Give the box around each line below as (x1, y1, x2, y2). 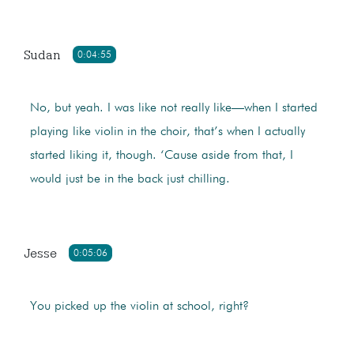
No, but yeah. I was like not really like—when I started (29, 102, 318, 115)
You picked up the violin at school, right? (29, 300, 249, 314)
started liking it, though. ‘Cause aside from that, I (29, 149, 293, 163)
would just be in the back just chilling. (29, 173, 230, 186)
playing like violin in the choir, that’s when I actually (29, 126, 305, 139)
